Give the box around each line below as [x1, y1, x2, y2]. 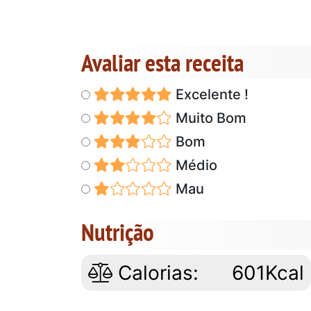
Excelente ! [171, 86, 249, 103]
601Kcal [232, 261, 305, 285]
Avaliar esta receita [81, 47, 244, 79]
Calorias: [112, 261, 199, 285]
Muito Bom [171, 110, 246, 127]
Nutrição [81, 216, 154, 249]
